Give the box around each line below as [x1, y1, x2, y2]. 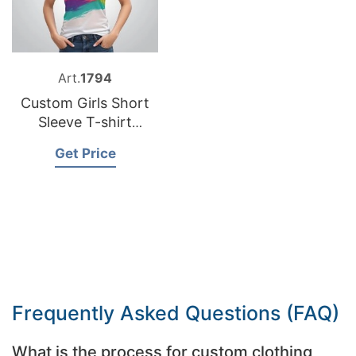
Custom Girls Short [21, 95, 149, 111]
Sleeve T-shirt [38, 114, 132, 130]
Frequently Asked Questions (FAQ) [12, 301, 339, 325]
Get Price [54, 145, 116, 161]
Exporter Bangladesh [14, 133, 157, 149]
